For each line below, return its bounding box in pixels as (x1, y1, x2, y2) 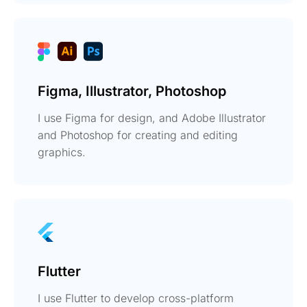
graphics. (38, 145, 86, 159)
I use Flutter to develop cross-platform (38, 291, 234, 305)
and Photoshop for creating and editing (38, 127, 238, 142)
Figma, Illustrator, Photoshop (38, 82, 226, 99)
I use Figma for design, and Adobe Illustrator (38, 110, 266, 125)
